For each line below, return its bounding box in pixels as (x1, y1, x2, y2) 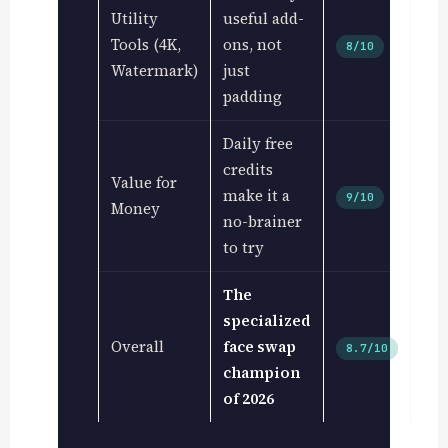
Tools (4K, (110, 33, 181, 55)
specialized (222, 309, 311, 331)
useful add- (222, 7, 304, 29)
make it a (222, 184, 290, 206)
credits (222, 158, 273, 180)
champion (222, 361, 300, 383)
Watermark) (110, 59, 198, 81)
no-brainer (222, 210, 302, 232)
